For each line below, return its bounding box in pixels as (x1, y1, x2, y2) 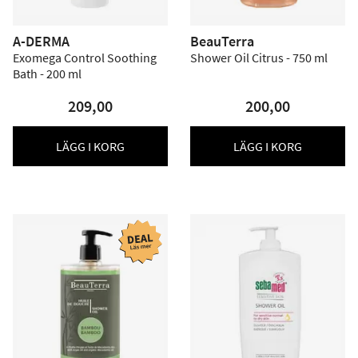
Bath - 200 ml (13, 66, 82, 82)
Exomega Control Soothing (13, 50, 157, 66)
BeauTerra (190, 32, 254, 50)
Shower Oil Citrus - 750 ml (190, 50, 328, 66)
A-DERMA (13, 32, 70, 50)
